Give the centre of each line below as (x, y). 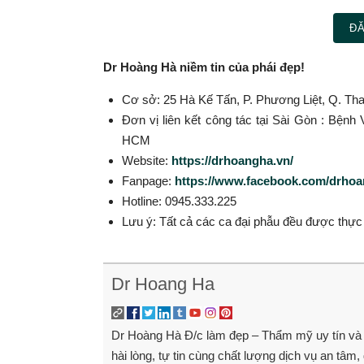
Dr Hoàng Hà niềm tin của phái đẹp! (204, 67)
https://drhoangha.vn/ (232, 160)
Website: (146, 160)
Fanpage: (148, 180)
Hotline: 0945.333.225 (179, 201)
